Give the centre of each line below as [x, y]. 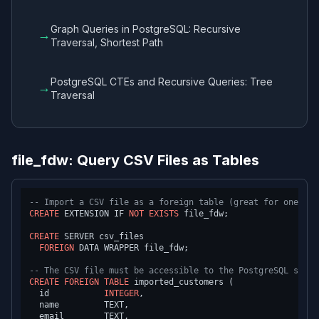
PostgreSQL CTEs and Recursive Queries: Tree [162, 82]
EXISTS [164, 214]
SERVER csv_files [101, 236]
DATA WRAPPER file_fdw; [131, 248]
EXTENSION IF [94, 214]
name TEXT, [79, 305]
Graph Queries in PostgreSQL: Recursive [146, 29]
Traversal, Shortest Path [107, 42]
